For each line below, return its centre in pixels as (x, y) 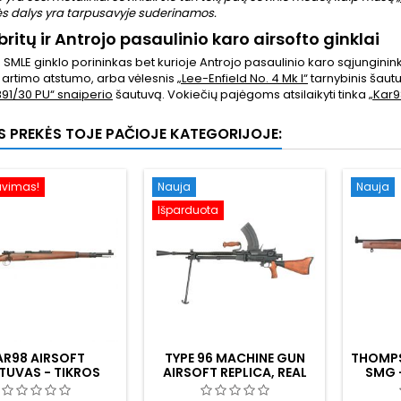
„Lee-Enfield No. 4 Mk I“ (243, 78)
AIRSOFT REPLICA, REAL (235, 372)
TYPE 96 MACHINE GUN (235, 358)
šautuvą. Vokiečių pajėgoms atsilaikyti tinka (241, 94)
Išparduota (188, 210)
